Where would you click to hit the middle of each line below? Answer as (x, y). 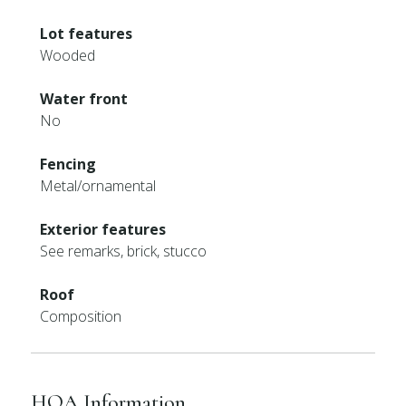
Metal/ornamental (98, 186)
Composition (81, 316)
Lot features (87, 34)
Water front (84, 99)
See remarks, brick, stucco (124, 251)
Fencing (68, 164)
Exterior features (103, 229)
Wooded (68, 55)
